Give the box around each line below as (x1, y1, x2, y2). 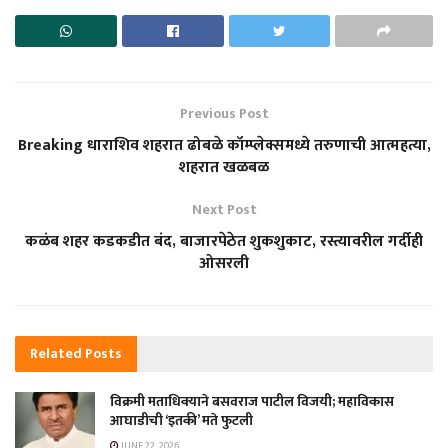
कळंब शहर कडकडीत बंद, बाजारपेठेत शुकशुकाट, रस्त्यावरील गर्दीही (25, 227, 423, 255)
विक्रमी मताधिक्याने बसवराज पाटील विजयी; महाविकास (110, 389, 394, 413)
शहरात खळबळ (179, 153, 269, 181)
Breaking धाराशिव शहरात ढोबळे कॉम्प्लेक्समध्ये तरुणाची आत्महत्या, (17, 131, 431, 159)
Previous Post (179, 101, 269, 125)
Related (30, 341, 82, 365)
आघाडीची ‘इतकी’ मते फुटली (110, 408, 253, 432)
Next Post (191, 197, 257, 221)
